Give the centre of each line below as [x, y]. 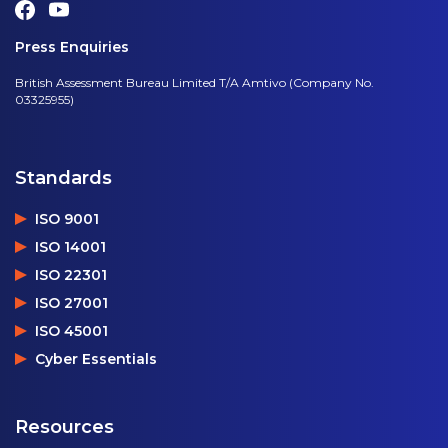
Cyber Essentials [96, 358]
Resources [64, 426]
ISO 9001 [67, 218]
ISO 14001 [70, 246]
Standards [63, 177]
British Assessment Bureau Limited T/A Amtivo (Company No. [194, 82]
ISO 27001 [71, 302]
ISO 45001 [71, 330]
